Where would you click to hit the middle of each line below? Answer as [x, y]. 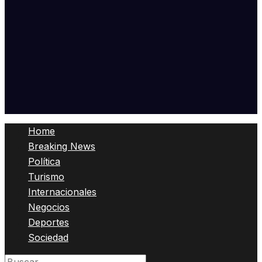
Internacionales [62, 192]
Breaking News [62, 146]
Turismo [46, 177]
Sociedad [48, 237]
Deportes [49, 222]
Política [44, 161]
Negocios [49, 207]
